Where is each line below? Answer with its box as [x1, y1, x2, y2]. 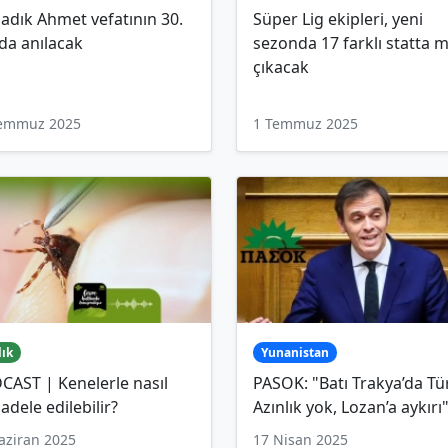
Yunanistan [260, 343, 329, 361]
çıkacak [253, 55, 309, 78]
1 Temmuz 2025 [253, 113, 358, 133]
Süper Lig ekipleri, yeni [253, 7, 423, 30]
